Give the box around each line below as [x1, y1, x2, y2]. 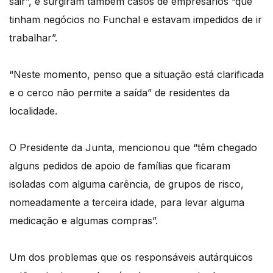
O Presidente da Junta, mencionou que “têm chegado [9, 141, 257, 154]
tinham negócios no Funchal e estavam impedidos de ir [9, 13, 262, 26]
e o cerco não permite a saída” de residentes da [9, 87, 230, 99]
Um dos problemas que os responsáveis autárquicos [9, 251, 253, 264]
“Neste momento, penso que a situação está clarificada [9, 68, 264, 81]
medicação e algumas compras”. [9, 214, 158, 227]
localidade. [9, 105, 57, 118]
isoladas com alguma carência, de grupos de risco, [9, 178, 244, 191]
